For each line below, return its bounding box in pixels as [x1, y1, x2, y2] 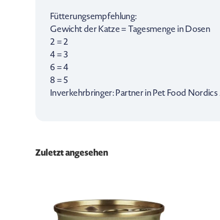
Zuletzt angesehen [35, 146, 108, 159]
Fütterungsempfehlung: [50, 10, 137, 22]
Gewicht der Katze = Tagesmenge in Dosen [50, 23, 211, 35]
